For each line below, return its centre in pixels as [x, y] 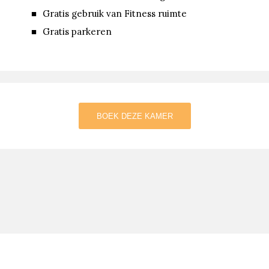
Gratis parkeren [77, 32]
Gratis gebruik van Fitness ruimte [115, 14]
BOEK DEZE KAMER [134, 116]
